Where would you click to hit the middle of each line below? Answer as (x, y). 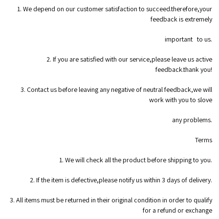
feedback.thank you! (184, 70)
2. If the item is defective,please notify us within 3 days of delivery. (121, 180)
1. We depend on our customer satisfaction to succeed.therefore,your (114, 9)
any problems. (192, 120)
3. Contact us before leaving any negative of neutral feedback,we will (116, 90)
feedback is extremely (181, 19)
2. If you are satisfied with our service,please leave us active (129, 59)
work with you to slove (180, 100)
